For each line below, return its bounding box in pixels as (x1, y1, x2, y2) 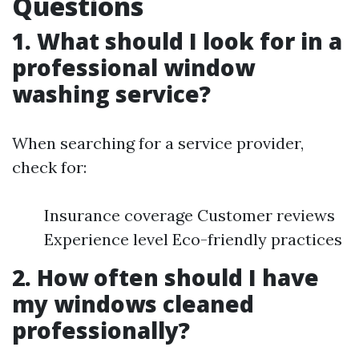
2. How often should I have (12, 262, 319, 292)
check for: (12, 157, 87, 177)
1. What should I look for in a (12, 26, 342, 56)
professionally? (12, 315, 190, 345)
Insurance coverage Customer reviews (44, 205, 335, 225)
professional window (12, 52, 255, 83)
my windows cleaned (12, 288, 254, 319)
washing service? (12, 79, 211, 109)
